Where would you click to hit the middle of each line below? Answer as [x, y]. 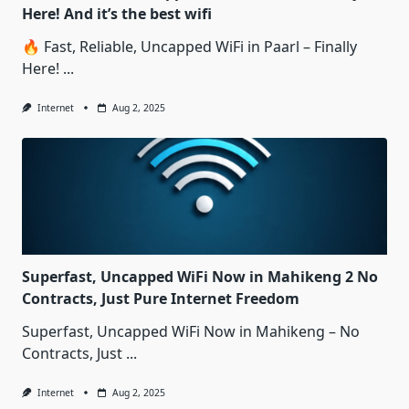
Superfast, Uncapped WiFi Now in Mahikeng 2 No [200, 277]
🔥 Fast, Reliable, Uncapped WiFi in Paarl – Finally [189, 47]
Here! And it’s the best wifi [117, 14]
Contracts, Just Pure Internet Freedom [161, 299]
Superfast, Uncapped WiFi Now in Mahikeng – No [191, 332]
